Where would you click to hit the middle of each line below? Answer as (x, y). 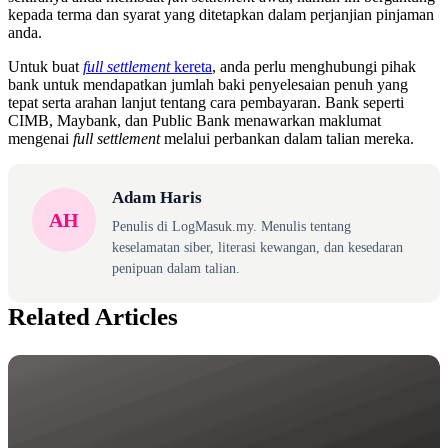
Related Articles (93, 317)
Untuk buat (45, 67)
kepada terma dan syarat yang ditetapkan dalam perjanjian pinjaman (221, 15)
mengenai (40, 139)
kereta (191, 67)
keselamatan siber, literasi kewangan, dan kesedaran (257, 247)
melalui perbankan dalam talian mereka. (287, 139)
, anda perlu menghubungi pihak (314, 67)
